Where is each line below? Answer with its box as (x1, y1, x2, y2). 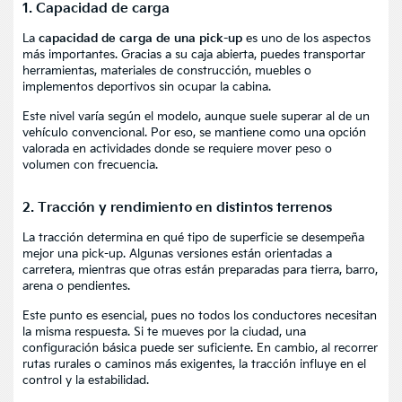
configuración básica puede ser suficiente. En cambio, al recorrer (22, 340, 378, 355)
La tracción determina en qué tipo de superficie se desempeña (22, 230, 364, 245)
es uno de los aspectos (242, 31, 371, 46)
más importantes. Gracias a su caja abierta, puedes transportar (22, 47, 365, 62)
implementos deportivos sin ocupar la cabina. (22, 79, 271, 94)
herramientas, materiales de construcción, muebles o (22, 63, 311, 78)
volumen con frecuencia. (22, 157, 158, 172)
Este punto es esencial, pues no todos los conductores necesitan (22, 308, 377, 323)
